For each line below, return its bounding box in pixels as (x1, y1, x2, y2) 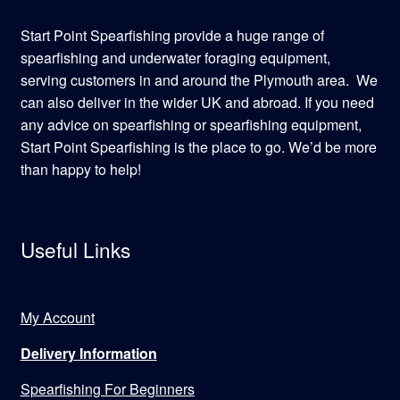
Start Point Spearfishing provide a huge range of (20, 24, 324, 46)
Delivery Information (20, 342, 157, 363)
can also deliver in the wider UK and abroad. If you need (20, 91, 374, 112)
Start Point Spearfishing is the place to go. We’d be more (20, 136, 377, 157)
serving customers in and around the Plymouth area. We (20, 69, 378, 90)
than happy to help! (20, 158, 141, 179)
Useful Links (20, 234, 130, 263)
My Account (20, 306, 95, 328)
